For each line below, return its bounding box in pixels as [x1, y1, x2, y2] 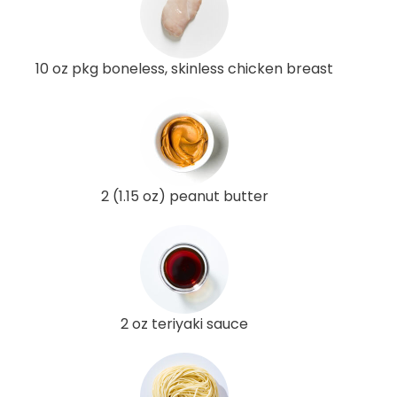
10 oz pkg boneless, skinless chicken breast [35, 58, 333, 79]
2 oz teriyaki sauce [121, 313, 248, 334]
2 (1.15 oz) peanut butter [100, 185, 269, 206]
